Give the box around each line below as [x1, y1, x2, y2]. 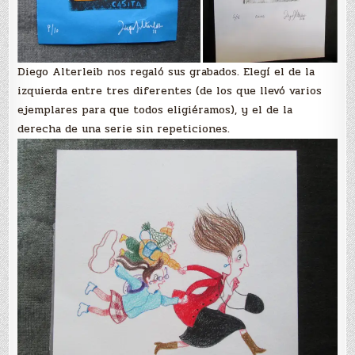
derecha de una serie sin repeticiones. [17, 120, 231, 138]
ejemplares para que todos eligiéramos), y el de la [17, 101, 293, 119]
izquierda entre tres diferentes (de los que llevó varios [17, 82, 323, 100]
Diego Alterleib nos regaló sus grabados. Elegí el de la [17, 63, 315, 81]
